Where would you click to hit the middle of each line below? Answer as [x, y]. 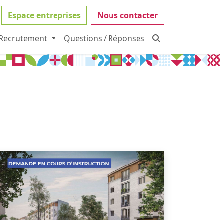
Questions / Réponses [104, 38]
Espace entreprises [44, 15]
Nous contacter [127, 15]
